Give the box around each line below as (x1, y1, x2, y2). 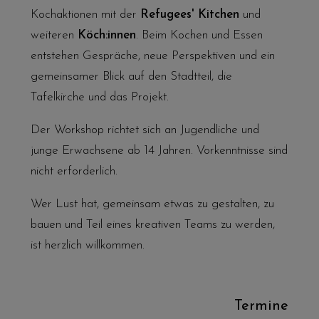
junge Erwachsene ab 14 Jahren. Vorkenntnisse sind (30, 144, 288, 157)
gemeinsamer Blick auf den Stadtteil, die (30, 70, 232, 83)
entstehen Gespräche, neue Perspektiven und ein (30, 50, 275, 63)
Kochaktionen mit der (30, 9, 140, 21)
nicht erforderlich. (30, 164, 117, 177)
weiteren (30, 29, 78, 42)
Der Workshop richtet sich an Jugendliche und (30, 123, 259, 136)
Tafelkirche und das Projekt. (30, 91, 169, 104)
